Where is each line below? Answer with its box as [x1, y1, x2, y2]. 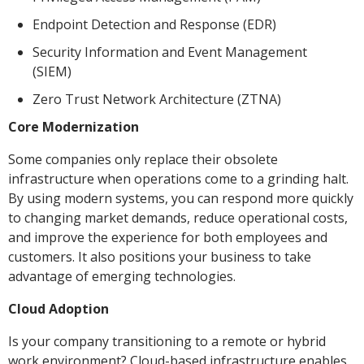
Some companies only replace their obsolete [8, 150, 278, 169]
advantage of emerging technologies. [8, 267, 236, 286]
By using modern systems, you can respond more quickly [8, 189, 353, 208]
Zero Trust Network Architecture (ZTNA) [32, 90, 281, 109]
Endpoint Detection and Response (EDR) [32, 15, 276, 34]
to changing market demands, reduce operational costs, [8, 209, 348, 227]
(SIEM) [32, 63, 71, 81]
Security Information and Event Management [32, 43, 307, 62]
